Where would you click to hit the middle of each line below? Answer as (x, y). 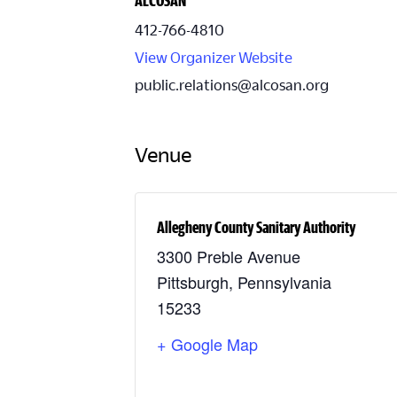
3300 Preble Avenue (229, 256)
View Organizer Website (214, 57)
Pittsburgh (193, 281)
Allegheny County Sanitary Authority (257, 227)
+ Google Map (207, 343)
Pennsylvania (284, 281)
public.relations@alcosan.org (232, 84)
